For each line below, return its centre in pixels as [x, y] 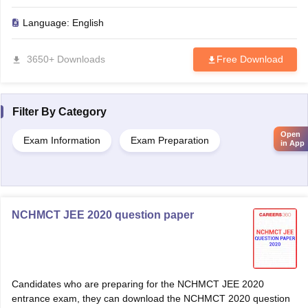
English [88, 23]
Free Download [250, 59]
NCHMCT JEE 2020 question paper [102, 215]
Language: [47, 23]
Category [82, 112]
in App [293, 143]
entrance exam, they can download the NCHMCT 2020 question [151, 298]
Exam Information [62, 140]
